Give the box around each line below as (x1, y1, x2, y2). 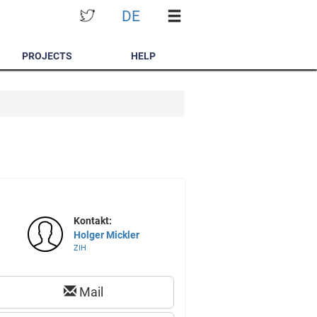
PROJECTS (22, 50, 73, 62)
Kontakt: (73, 215, 112, 226)
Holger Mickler (73, 229, 139, 241)
